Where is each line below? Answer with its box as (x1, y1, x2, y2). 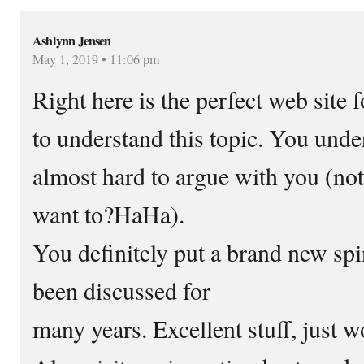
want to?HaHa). (32, 197, 184, 230)
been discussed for (32, 273, 210, 306)
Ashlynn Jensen (32, 30, 111, 50)
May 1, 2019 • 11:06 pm (32, 50, 160, 68)
